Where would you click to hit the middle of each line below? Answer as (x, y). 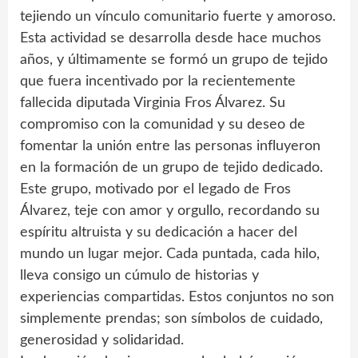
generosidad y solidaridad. (102, 340)
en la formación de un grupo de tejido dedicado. (171, 167)
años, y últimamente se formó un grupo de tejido (174, 60)
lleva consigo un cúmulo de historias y (139, 275)
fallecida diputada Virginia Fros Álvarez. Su (153, 103)
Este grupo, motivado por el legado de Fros (155, 189)
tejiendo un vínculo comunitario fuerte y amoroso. (178, 16)
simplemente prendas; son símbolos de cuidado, (171, 318)
